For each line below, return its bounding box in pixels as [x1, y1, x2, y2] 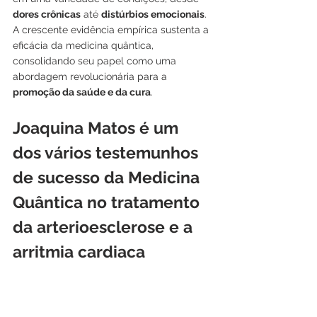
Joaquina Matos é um [13, 117, 183, 137]
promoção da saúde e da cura [13, 86, 151, 98]
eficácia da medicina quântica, [13, 39, 156, 51]
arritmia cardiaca [13, 241, 145, 261]
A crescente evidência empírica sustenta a [13, 23, 212, 35]
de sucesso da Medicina [13, 167, 204, 187]
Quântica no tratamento [13, 192, 204, 212]
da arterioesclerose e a [13, 217, 197, 236]
